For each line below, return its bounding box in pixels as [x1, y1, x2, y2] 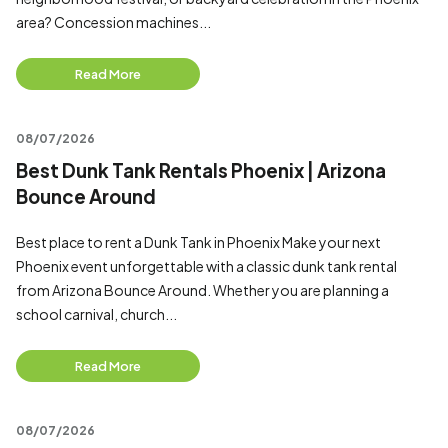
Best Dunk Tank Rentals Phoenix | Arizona [16, 159, 386, 182]
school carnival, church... [16, 305, 177, 323]
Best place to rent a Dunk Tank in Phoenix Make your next [16, 233, 381, 251]
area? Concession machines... [16, 13, 211, 31]
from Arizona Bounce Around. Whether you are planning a [16, 281, 389, 299]
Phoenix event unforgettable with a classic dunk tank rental [16, 257, 397, 275]
